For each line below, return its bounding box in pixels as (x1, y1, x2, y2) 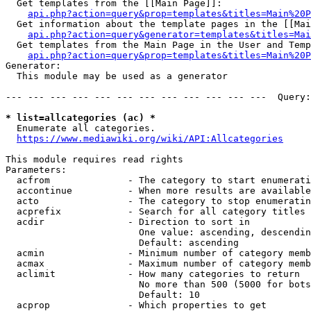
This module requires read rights (6, 154, 183, 165)
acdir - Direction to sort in (6, 217, 250, 227)
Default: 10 (6, 289, 200, 300)
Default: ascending (6, 237, 239, 248)
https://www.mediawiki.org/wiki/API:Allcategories (17, 133, 283, 144)
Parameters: (6, 165, 67, 175)
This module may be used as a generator (6, 71, 228, 81)
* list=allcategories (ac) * (6, 112, 155, 123)
